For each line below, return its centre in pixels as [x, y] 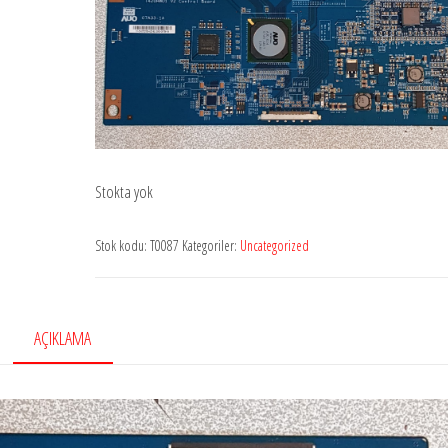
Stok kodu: [122, 245]
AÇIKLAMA [63, 337]
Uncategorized [274, 245]
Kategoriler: [210, 245]
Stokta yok [123, 191]
